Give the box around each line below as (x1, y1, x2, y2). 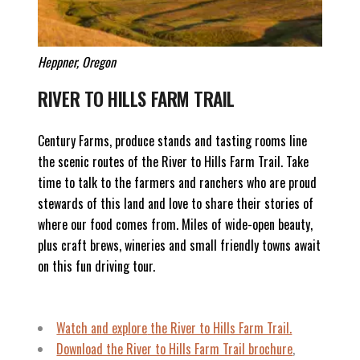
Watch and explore (56, 317, 148, 337)
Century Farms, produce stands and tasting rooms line (38, 130, 308, 150)
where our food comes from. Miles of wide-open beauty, (38, 214, 313, 234)
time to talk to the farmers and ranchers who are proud (38, 172, 317, 192)
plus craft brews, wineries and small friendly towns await (38, 235, 321, 255)
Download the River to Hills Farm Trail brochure (56, 338, 293, 358)
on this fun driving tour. (38, 256, 156, 276)
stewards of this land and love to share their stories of (38, 193, 314, 213)
